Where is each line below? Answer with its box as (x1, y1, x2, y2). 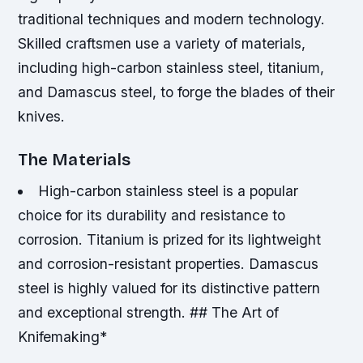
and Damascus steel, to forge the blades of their (18, 83, 335, 100)
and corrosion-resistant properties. (18, 255, 250, 273)
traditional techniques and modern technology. (18, 11, 326, 28)
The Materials (18, 150, 131, 171)
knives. (18, 108, 66, 125)
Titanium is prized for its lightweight (87, 231, 322, 249)
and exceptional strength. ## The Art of (18, 304, 280, 322)
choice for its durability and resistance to (18, 207, 286, 224)
